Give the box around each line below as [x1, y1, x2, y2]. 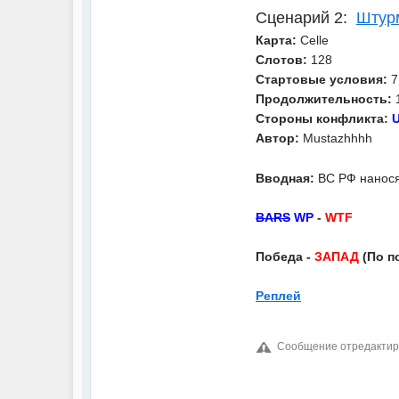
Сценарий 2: [256, 9, 352, 27]
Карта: [256, 33, 297, 47]
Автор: [256, 131, 299, 145]
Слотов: [256, 53, 307, 67]
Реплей [256, 289, 301, 303]
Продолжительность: [256, 92, 392, 106]
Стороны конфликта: [256, 111, 388, 126]
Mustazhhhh [299, 131, 372, 145]
